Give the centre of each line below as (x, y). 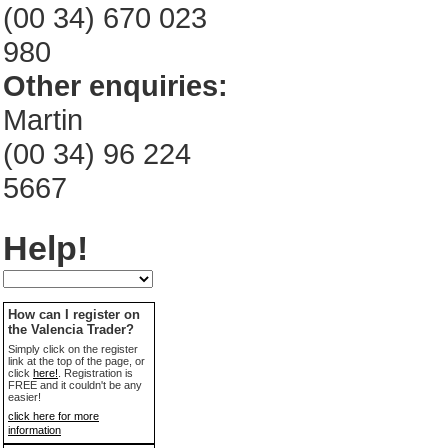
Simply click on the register (73, 349)
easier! (24, 397)
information (34, 430)
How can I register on (74, 314)
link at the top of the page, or (76, 361)
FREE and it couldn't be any (75, 385)
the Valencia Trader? (71, 329)
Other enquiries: (115, 85)
